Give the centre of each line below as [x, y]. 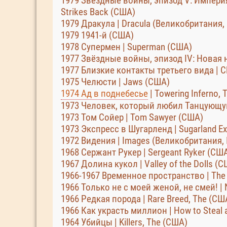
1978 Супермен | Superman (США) [126, 47]
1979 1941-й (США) [97, 35]
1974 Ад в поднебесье [104, 93]
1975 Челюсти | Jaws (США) [115, 82]
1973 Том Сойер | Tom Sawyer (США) [132, 117]
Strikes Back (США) [98, 12]
